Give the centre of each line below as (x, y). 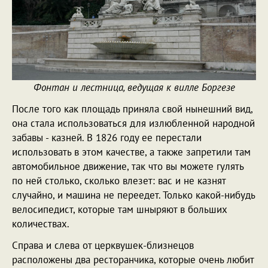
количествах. (41, 223)
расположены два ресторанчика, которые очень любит (133, 259)
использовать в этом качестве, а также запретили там (131, 152)
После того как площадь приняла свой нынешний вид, (132, 109)
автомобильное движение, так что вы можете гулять (128, 166)
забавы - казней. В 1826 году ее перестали (107, 137)
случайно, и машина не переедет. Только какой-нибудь (133, 195)
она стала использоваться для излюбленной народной (133, 123)
